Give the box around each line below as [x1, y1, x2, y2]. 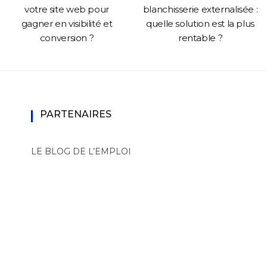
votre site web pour [24, 3, 109, 15]
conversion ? [39, 32, 94, 44]
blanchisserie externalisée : [142, 3, 258, 15]
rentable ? [178, 32, 223, 44]
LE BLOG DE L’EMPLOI [30, 145, 131, 157]
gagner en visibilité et [21, 17, 113, 29]
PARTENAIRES [39, 108, 111, 120]
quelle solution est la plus [146, 17, 254, 29]
